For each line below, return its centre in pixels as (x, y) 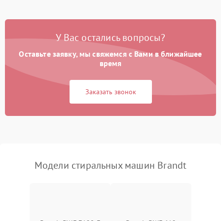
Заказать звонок (110, 92)
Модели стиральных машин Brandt (110, 166)
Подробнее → (177, 21)
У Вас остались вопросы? (110, 38)
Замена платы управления (57, 21)
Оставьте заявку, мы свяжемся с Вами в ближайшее (110, 54)
